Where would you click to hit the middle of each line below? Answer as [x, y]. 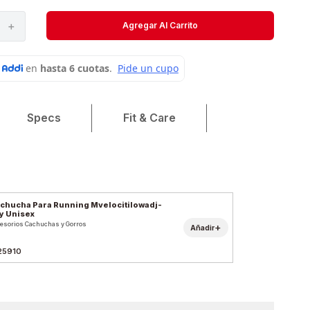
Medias [50, 35]
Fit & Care [150, 118]
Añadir [203, 227]
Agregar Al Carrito [160, 25]
